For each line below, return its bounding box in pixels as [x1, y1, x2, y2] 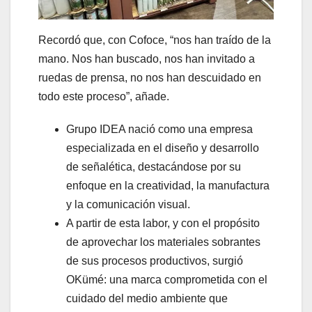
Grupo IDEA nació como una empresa [66, 123, 253, 136]
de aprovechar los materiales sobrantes [66, 236, 260, 249]
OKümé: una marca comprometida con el [66, 274, 267, 286]
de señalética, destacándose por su [66, 161, 241, 173]
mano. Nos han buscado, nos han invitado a [38, 53, 255, 65]
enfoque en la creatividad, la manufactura [66, 180, 270, 192]
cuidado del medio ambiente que [66, 292, 228, 305]
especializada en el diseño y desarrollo [66, 142, 259, 155]
